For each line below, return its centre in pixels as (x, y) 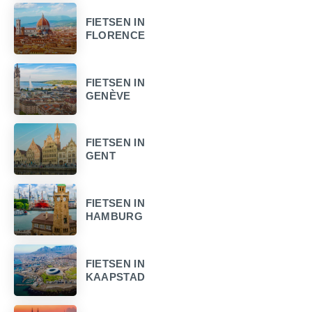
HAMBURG (114, 217)
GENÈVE (108, 95)
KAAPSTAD (115, 276)
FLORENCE (115, 35)
